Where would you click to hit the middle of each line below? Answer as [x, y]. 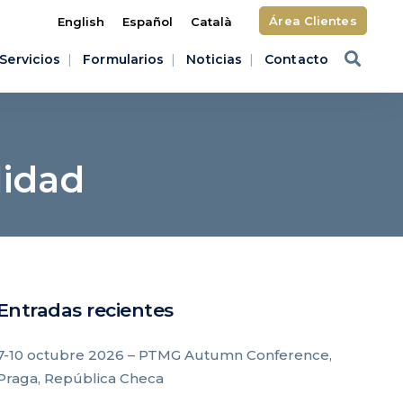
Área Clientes [313, 21]
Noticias [215, 59]
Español [148, 22]
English [81, 22]
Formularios [124, 59]
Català [212, 22]
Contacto [296, 59]
